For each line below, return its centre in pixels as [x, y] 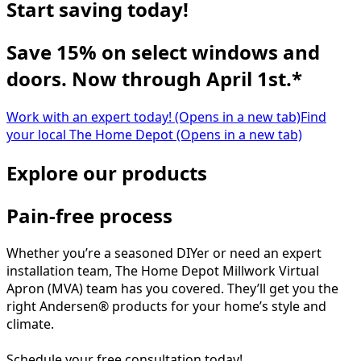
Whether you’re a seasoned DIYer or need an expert [164, 253]
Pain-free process [89, 215]
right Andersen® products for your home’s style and [166, 307]
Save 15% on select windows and [163, 52]
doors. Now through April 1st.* [154, 78]
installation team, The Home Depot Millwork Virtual [163, 271]
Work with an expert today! [89, 116]
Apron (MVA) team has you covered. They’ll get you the [172, 289]
